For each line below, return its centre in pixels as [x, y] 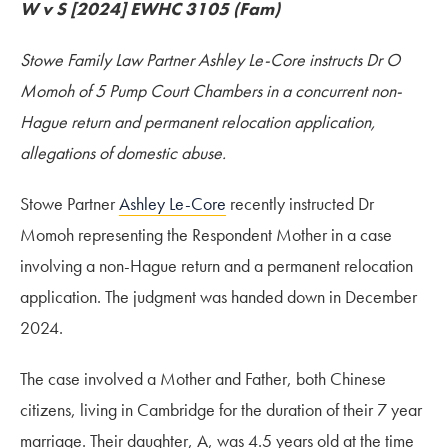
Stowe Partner [69, 203]
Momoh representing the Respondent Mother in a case [206, 234]
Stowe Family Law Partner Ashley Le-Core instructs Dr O [210, 59]
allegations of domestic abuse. [123, 152]
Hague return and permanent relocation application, [198, 121]
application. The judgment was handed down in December [218, 296]
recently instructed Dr [300, 203]
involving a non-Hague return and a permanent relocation [216, 265]
